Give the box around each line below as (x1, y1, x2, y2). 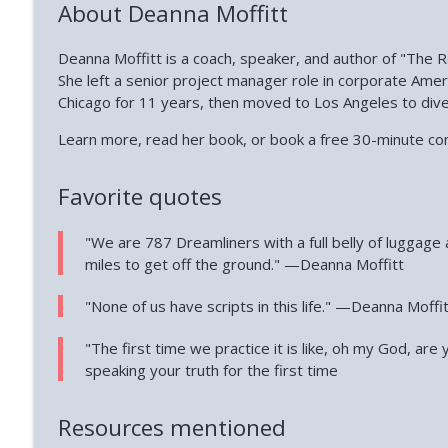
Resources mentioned (57, 412, 286, 444)
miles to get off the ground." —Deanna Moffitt (85, 253, 405, 274)
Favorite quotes (57, 181, 222, 213)
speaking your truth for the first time (85, 359, 339, 380)
